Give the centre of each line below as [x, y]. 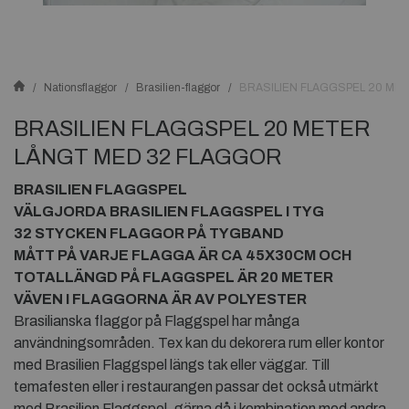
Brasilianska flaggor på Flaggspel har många [157, 321]
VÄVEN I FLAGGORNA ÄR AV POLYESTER [160, 299]
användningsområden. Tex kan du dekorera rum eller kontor [199, 343]
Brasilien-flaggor [178, 88]
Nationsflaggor [80, 88]
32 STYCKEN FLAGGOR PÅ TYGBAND [149, 233]
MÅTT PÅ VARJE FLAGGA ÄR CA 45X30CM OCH [183, 255]
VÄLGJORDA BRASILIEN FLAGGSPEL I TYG [169, 211]
